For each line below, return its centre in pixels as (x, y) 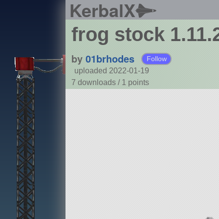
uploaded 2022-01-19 (111, 71)
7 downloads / (96, 83)
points (138, 83)
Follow (156, 59)
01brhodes (110, 59)
